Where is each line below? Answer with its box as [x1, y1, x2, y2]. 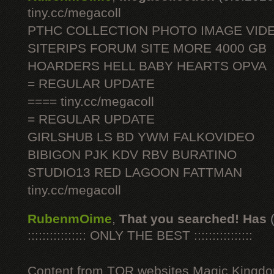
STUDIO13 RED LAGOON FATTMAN [28, 165, 242, 180]
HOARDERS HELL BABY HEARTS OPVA [28, 59, 267, 73]
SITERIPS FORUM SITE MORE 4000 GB [28, 41, 267, 56]
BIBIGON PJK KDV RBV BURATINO [28, 147, 237, 162]
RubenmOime [28, 212, 112, 226]
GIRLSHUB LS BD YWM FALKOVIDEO [28, 130, 254, 144]
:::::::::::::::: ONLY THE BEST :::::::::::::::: [28, 228, 253, 243]
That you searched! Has [119, 212, 267, 226]
